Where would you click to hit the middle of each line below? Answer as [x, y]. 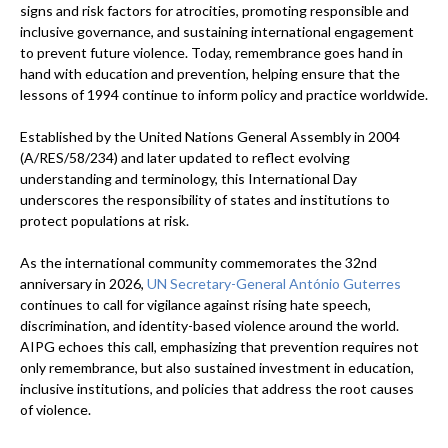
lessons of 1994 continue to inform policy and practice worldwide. [224, 94]
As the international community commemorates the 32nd [198, 262]
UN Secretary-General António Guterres [274, 283]
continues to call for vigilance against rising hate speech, [195, 304]
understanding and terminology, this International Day [188, 178]
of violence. [55, 409]
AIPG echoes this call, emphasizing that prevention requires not [219, 346]
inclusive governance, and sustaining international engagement [217, 31]
